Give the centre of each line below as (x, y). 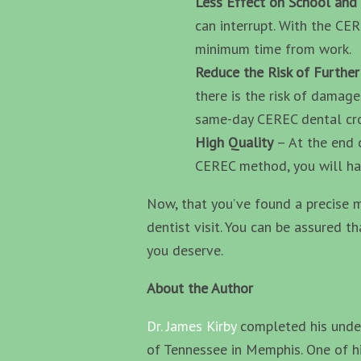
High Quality (236, 142)
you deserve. (185, 250)
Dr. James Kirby (191, 326)
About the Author (200, 288)
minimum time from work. (273, 48)
